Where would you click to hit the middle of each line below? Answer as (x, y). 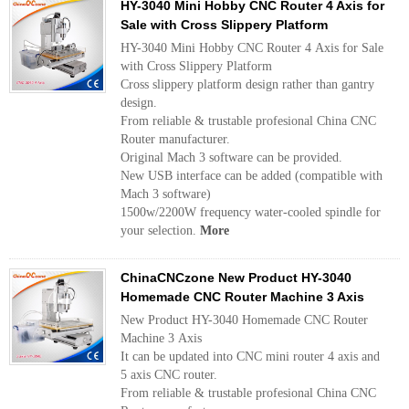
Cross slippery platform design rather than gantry (247, 84)
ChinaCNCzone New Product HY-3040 (236, 278)
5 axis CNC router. (169, 375)
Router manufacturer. (175, 139)
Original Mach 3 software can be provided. (231, 157)
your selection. (160, 231)
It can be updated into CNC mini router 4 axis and (250, 357)
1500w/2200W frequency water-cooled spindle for (251, 212)
